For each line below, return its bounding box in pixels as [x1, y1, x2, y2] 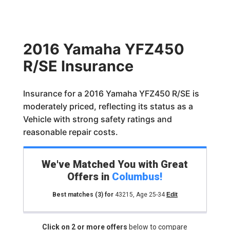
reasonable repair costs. [23, 127, 118, 137]
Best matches [52, 191, 95, 198]
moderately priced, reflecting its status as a [23, 101, 193, 111]
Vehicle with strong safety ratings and [23, 114, 172, 124]
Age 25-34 [136, 191, 165, 198]
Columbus [112, 170, 160, 183]
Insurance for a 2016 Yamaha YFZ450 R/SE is [23, 88, 199, 99]
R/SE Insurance [23, 57, 133, 75]
